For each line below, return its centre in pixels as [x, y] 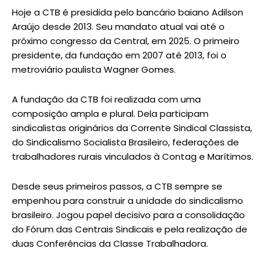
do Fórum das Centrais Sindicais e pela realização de [130, 229]
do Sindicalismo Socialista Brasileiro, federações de [125, 142]
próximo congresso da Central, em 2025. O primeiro [126, 41]
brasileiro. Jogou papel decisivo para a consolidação [128, 215]
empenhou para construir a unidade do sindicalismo [128, 200]
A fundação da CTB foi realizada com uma [106, 99]
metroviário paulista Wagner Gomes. [94, 69]
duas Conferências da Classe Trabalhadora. [110, 243]
